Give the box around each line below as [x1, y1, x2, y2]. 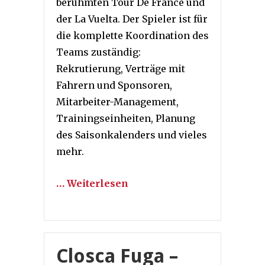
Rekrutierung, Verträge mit [56, 62, 185, 75]
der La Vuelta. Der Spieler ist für [56, 12, 208, 25]
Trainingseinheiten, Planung [56, 112, 195, 124]
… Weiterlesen [56, 177, 128, 189]
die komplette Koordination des [56, 29, 209, 41]
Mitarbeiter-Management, [56, 95, 179, 108]
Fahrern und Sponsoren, [56, 79, 172, 91]
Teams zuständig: [56, 46, 141, 58]
